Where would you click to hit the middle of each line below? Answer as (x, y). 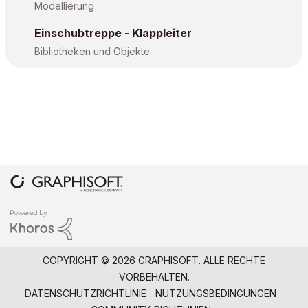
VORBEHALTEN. (154, 276)
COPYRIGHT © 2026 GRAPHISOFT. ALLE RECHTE (154, 260)
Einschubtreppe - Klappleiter (113, 33)
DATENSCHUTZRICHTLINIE (86, 293)
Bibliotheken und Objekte (92, 51)
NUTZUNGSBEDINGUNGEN (216, 293)
